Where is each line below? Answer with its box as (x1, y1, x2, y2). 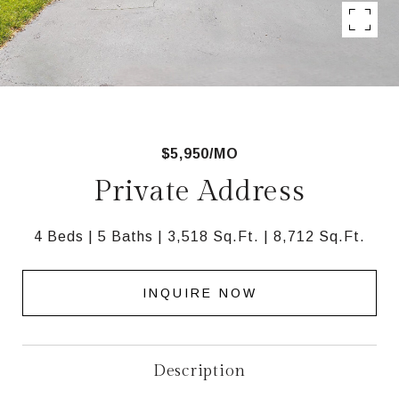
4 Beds (34, 229, 84, 244)
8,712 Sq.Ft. (273, 229, 365, 244)
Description (152, 361, 247, 380)
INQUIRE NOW (142, 285, 257, 300)
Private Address (94, 175, 305, 208)
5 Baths (98, 229, 153, 244)
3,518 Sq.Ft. (167, 229, 259, 244)
